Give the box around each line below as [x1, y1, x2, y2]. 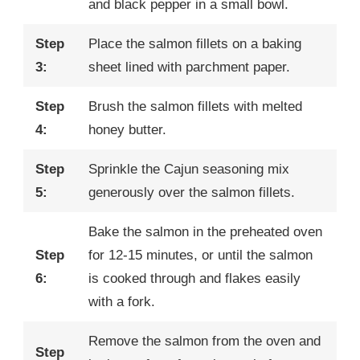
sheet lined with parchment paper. [88, 59, 290, 76]
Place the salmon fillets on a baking [88, 36, 301, 52]
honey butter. [88, 122, 166, 138]
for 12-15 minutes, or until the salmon [88, 247, 313, 264]
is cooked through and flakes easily [88, 271, 301, 287]
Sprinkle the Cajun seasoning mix [88, 162, 289, 178]
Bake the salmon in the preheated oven [88, 224, 322, 240]
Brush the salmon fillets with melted [88, 99, 302, 115]
